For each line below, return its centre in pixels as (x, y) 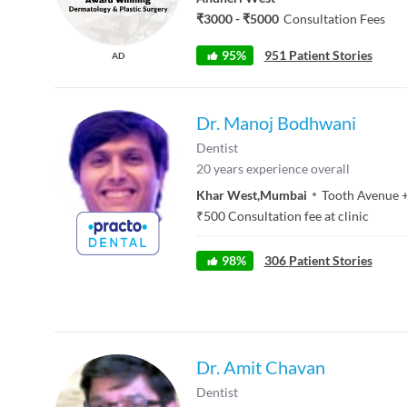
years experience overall (282, 169)
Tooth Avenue (360, 194)
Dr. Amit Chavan (261, 367)
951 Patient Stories (318, 55)
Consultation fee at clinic (298, 215)
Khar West (227, 194)
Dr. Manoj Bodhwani (276, 123)
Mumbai (283, 194)
